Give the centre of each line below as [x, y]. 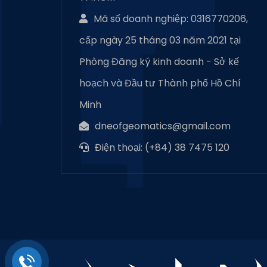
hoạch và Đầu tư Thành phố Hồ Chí [160, 83]
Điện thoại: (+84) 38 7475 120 [162, 148]
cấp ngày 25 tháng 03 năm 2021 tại [160, 41]
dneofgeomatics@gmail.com [163, 126]
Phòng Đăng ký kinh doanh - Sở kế [159, 62]
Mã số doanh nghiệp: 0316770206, [171, 19]
